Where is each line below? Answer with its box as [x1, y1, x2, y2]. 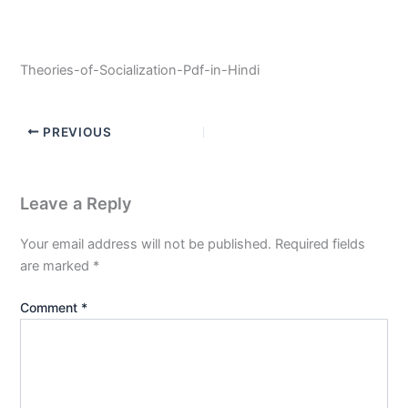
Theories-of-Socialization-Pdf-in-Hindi [20, 61, 260, 78]
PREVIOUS [39, 124, 112, 139]
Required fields [275, 235, 366, 252]
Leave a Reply [20, 192, 133, 213]
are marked [20, 257, 94, 274]
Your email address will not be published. [20, 235, 272, 252]
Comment [20, 299, 82, 315]
